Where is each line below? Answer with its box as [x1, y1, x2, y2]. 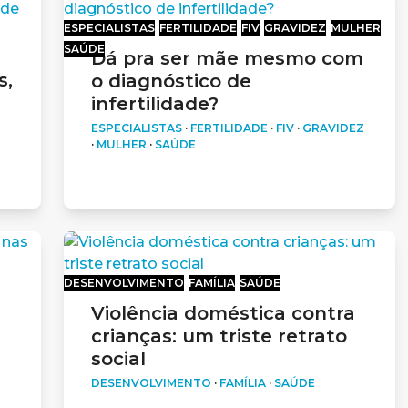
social [91, 347, 146, 370]
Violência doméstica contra [91, 301, 355, 324]
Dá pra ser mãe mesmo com [91, 46, 363, 69]
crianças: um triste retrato [91, 324, 347, 347]
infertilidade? [91, 92, 219, 115]
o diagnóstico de [91, 69, 251, 92]
